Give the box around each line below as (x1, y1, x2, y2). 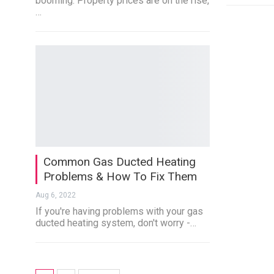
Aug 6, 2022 (35, 190, 76, 199)
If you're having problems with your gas (35, 205, 203, 217)
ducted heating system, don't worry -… (35, 217, 196, 229)
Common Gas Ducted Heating (43, 154, 196, 169)
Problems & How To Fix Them (43, 169, 197, 183)
